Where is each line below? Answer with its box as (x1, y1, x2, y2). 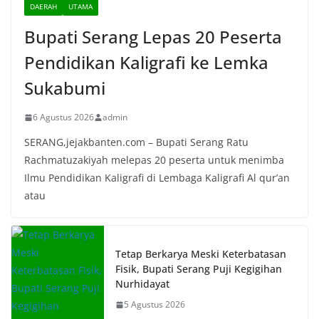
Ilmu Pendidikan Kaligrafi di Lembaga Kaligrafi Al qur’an (24, 171, 290, 185)
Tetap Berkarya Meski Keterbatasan (115, 247, 286, 261)
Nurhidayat (115, 277, 169, 291)
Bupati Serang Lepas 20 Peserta (24, 25, 282, 49)
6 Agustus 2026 (33, 111, 94, 124)
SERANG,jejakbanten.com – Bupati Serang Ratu (24, 135, 249, 150)
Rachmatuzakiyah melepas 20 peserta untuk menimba (24, 153, 284, 167)
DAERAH (30, 1, 57, 12)
